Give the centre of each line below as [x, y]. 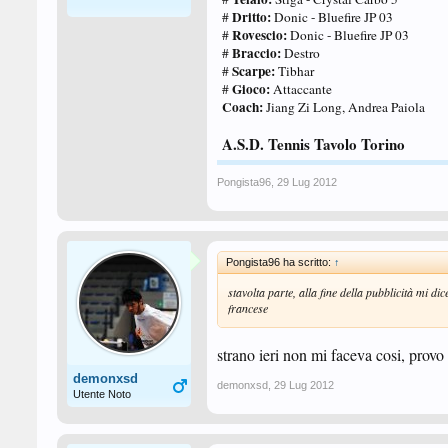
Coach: [242, 107]
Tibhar [296, 71]
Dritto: [251, 17]
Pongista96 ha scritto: [280, 262]
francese [248, 308]
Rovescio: [259, 35]
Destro [300, 53]
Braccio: [256, 53]
